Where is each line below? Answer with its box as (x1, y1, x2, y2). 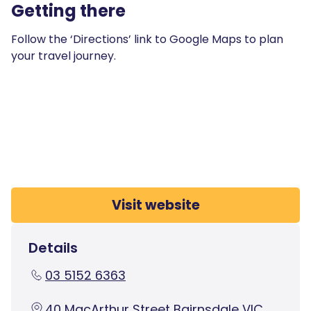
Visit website (111, 195, 200, 215)
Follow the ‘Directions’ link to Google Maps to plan (11, 31, 283, 47)
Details (28, 237, 78, 258)
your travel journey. (11, 47, 116, 64)
